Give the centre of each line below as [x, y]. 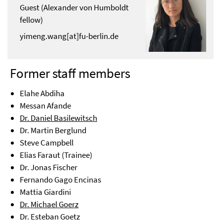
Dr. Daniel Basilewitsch [58, 118]
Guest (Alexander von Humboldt [74, 8]
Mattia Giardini [45, 192]
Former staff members [70, 73]
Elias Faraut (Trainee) [56, 155]
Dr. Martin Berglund [53, 130]
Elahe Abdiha [42, 93]
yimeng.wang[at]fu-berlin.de [69, 36]
